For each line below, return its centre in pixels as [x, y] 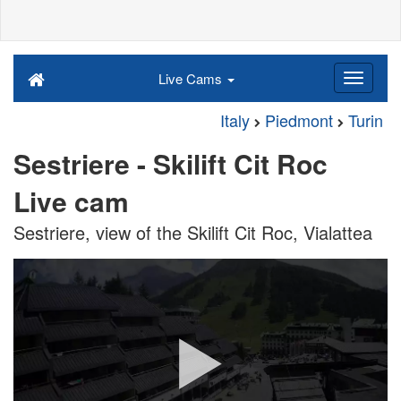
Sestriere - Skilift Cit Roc [171, 163]
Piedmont [299, 120]
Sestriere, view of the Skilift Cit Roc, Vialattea [193, 232]
